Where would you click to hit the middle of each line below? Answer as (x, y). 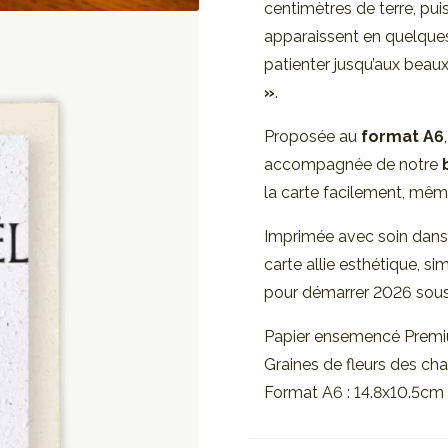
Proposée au (312, 136)
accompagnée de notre (353, 164)
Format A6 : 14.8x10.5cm (354, 392)
